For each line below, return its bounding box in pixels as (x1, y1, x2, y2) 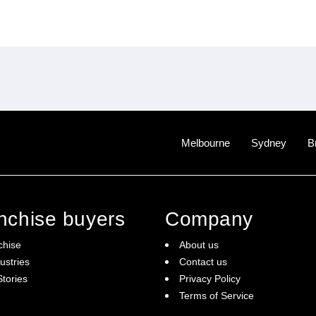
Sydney (251, 137, 286, 149)
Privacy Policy (179, 273, 241, 284)
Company (165, 208, 253, 230)
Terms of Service (179, 290, 254, 301)
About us (179, 239, 219, 250)
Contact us (179, 256, 227, 267)
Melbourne (181, 137, 230, 149)
